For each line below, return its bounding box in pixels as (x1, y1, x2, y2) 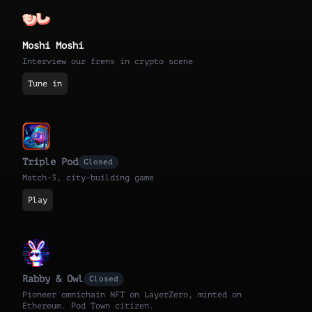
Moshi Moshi (22, 40, 84, 52)
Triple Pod (22, 157, 78, 168)
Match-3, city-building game (22, 173, 154, 183)
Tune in (28, 79, 62, 89)
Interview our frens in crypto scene (22, 56, 193, 67)
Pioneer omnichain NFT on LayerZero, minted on (22, 289, 242, 299)
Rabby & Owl (22, 273, 84, 284)
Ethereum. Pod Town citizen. (22, 300, 154, 311)
